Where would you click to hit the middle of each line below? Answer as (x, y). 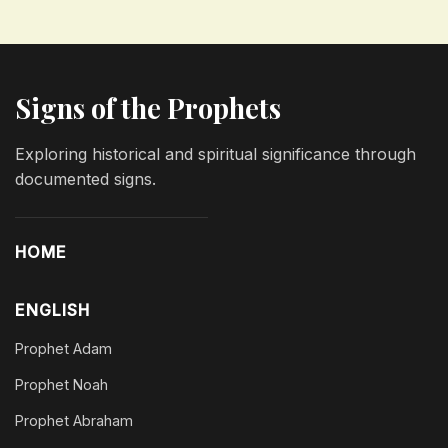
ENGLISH (52, 310)
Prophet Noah (61, 384)
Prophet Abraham (74, 420)
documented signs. (85, 179)
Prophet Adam (63, 348)
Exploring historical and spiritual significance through (215, 154)
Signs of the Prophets (148, 108)
